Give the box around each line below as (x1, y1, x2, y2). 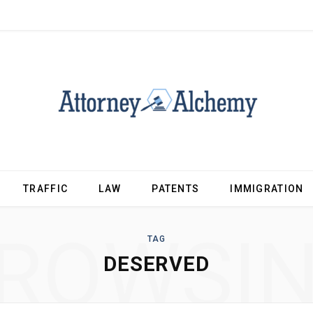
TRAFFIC (23, 183, 68, 194)
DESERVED (103, 252, 210, 276)
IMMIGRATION (230, 183, 304, 194)
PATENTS (152, 183, 200, 194)
